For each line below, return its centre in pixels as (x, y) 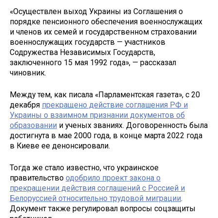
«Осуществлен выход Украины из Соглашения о (96, 12)
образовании (33, 125)
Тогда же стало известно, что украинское (84, 167)
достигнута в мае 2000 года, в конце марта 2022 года (106, 135)
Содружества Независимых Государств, (82, 53)
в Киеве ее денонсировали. (60, 145)
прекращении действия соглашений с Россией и (97, 188)
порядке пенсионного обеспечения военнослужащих (106, 22)
